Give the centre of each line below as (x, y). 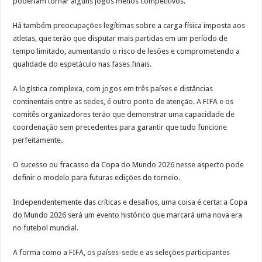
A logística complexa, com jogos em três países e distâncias (113, 88)
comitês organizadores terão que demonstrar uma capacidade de (124, 114)
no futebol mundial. (46, 227)
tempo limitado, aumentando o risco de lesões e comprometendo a (127, 51)
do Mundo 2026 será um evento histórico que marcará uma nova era (128, 215)
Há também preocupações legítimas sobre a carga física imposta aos (129, 25)
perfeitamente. (38, 140)
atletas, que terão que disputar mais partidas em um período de (120, 38)
